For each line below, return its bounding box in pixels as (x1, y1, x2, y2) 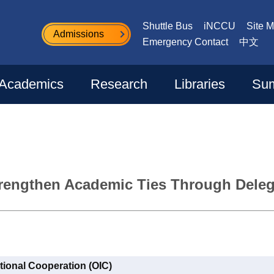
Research (91, 76, 147, 92)
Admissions (53, 29, 104, 39)
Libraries (174, 76, 225, 92)
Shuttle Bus (143, 21, 193, 31)
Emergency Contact (143, 37, 228, 47)
